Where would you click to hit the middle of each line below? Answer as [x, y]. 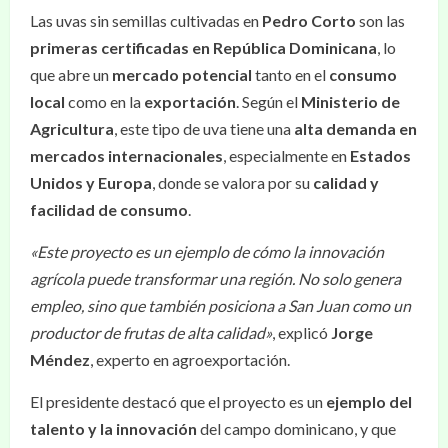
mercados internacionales [126, 155]
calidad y [346, 182]
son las [380, 20]
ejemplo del [369, 401]
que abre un [71, 74]
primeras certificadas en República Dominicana [203, 47]
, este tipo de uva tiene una [204, 128]
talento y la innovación [113, 428]
